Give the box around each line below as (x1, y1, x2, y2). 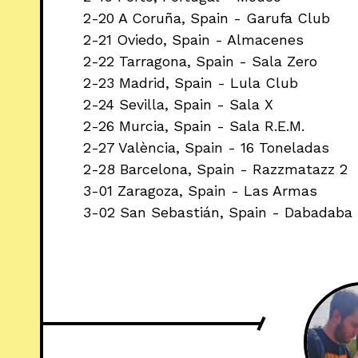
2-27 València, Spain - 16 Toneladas (83, 138, 329, 156)
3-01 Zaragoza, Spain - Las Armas (83, 181, 317, 199)
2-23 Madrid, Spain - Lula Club (83, 74, 298, 91)
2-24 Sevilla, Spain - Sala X (83, 95, 273, 113)
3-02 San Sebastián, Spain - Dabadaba (83, 203, 352, 221)
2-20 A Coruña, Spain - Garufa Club (83, 9, 330, 26)
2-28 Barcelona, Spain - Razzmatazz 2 (83, 160, 348, 177)
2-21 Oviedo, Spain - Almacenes (83, 30, 304, 48)
